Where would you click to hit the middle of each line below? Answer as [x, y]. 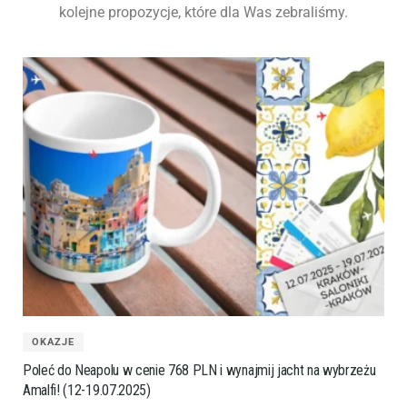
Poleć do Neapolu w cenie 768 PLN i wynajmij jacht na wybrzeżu [199, 371]
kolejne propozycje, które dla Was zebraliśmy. [203, 13]
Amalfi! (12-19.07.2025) [87, 391]
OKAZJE [53, 342]
